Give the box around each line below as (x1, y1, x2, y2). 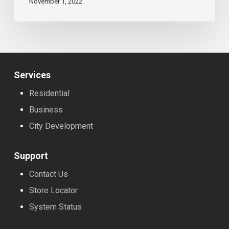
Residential (29, 88, 70, 98)
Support (14, 150, 49, 161)
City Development (29, 121, 94, 131)
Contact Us (29, 169, 68, 179)
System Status (29, 201, 82, 212)
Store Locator (29, 185, 78, 195)
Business (29, 104, 63, 114)
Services (14, 69, 51, 80)
